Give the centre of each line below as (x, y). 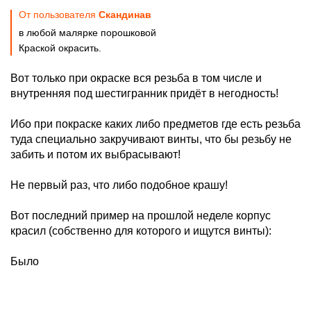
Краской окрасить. (60, 48)
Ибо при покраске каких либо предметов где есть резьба (155, 124)
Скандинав (125, 15)
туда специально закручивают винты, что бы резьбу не (151, 139)
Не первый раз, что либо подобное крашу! (119, 185)
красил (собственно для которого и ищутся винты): (141, 231)
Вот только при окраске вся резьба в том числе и (136, 78)
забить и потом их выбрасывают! (95, 154)
